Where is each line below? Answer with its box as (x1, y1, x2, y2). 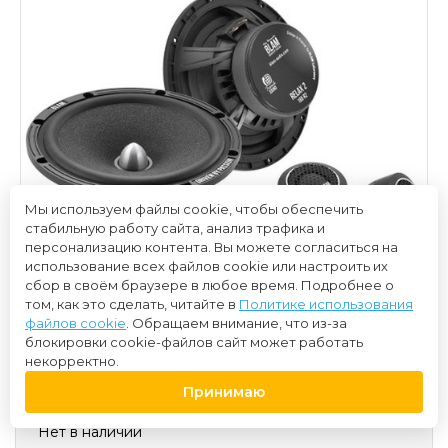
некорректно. (25, 353, 119, 369)
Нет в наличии (38, 423, 142, 441)
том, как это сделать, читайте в (25, 296, 239, 312)
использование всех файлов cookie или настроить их (25, 258, 388, 274)
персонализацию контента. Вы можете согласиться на (25, 239, 398, 255)
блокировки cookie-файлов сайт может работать (25, 334, 363, 350)
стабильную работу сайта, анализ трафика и (25, 220, 325, 236)
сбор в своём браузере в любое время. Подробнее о (25, 277, 394, 293)
